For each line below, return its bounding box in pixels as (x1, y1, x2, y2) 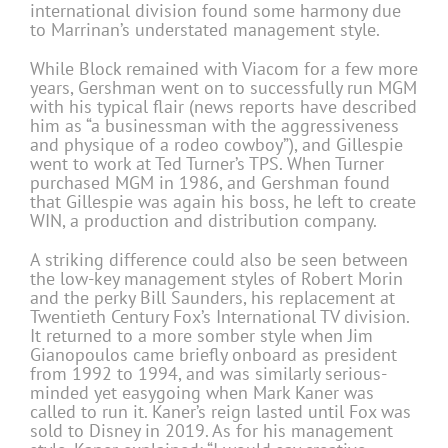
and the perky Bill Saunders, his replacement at (30, 286, 395, 310)
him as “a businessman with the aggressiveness (30, 114, 399, 138)
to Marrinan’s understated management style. (30, 18, 380, 42)
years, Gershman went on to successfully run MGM (30, 76, 417, 100)
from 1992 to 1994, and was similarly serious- (30, 362, 387, 386)
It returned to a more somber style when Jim (30, 324, 373, 348)
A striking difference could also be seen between (30, 248, 408, 272)
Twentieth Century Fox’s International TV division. (30, 305, 409, 329)
